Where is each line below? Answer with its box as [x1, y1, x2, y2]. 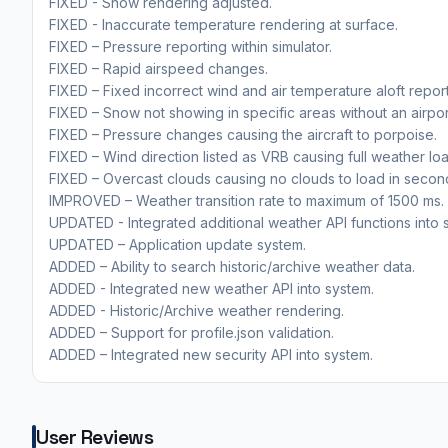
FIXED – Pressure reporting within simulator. [49, 37, 332, 55]
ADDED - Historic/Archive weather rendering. [49, 301, 344, 319]
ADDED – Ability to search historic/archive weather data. [49, 257, 415, 275]
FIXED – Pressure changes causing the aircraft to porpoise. [49, 125, 437, 143]
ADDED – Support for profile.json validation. [49, 323, 334, 341]
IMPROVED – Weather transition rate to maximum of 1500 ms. [49, 191, 444, 209]
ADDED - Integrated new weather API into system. [49, 279, 374, 297]
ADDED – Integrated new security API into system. [49, 345, 373, 363]
